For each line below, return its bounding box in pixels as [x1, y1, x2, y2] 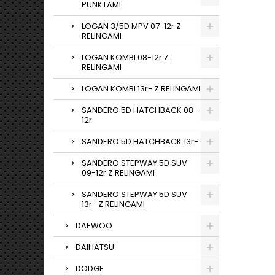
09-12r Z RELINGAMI [82, 167, 155, 179]
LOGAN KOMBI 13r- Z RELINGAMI [82, 83, 201, 95]
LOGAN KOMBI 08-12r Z [82, 52, 169, 63]
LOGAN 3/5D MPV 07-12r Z [82, 20, 181, 32]
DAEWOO [76, 220, 112, 231]
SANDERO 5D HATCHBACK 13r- [82, 136, 198, 147]
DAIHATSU [76, 241, 114, 253]
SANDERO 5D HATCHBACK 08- [82, 104, 198, 116]
